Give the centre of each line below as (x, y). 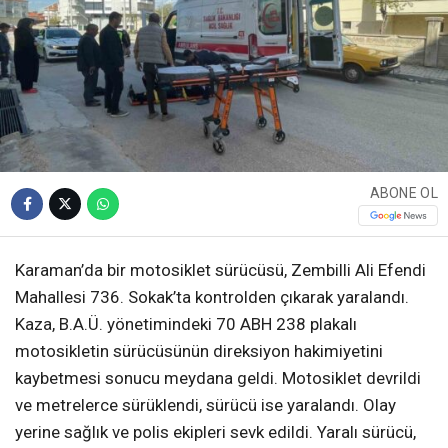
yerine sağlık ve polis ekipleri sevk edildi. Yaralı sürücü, (215, 432)
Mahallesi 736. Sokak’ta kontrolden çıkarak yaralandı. (212, 297)
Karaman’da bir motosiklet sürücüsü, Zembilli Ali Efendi (220, 270)
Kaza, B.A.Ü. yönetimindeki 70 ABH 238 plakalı (186, 324)
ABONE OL (403, 192)
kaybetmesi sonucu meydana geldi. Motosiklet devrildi (218, 378)
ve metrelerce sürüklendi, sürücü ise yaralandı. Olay (205, 405)
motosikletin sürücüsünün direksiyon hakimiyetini (199, 351)
